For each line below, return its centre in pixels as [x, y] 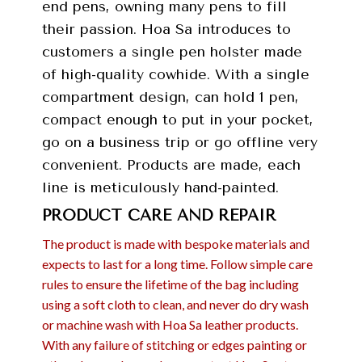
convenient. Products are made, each [171, 165]
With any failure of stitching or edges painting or [174, 344]
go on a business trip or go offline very [179, 143]
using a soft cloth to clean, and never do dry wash [175, 304]
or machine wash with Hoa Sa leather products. [170, 324]
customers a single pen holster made [172, 52]
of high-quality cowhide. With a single [175, 75]
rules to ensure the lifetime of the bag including [170, 284]
